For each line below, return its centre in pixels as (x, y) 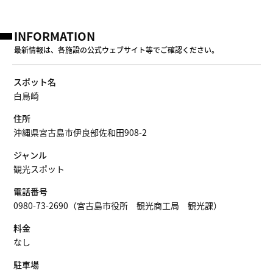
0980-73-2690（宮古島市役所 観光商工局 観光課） (118, 205)
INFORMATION (55, 36)
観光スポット (39, 169)
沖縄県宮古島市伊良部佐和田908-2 (80, 132)
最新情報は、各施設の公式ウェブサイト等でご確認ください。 (116, 50)
